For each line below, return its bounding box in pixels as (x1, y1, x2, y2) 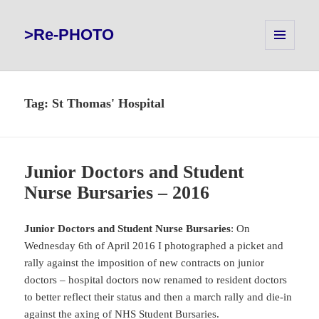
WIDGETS (265, 69, 305, 80)
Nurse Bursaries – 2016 (24, 182, 210, 204)
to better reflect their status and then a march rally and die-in (24, 291, 293, 303)
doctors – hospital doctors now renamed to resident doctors (24, 274, 288, 286)
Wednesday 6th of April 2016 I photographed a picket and (24, 240, 284, 252)
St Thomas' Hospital (52, 96, 165, 111)
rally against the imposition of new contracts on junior (24, 257, 265, 269)
